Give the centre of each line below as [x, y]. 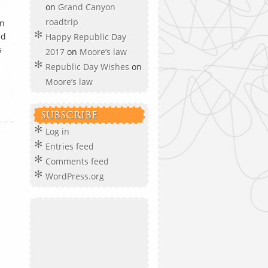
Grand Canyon [87, 7]
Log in [57, 131]
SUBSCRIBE [69, 115]
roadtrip [63, 22]
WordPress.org [75, 176]
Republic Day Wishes [87, 67]
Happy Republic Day [86, 37]
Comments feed [77, 161]
